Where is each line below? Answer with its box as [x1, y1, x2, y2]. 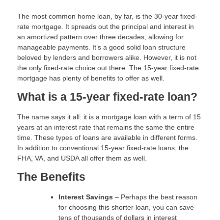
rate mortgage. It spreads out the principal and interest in [17, 23, 194, 31]
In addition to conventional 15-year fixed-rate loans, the [17, 143, 189, 152]
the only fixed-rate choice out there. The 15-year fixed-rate [17, 64, 199, 72]
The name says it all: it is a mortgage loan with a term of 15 [17, 112, 201, 121]
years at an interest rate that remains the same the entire [17, 123, 194, 131]
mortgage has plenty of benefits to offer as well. [17, 74, 165, 82]
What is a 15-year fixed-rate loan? [17, 91, 197, 104]
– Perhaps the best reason [113, 192, 197, 201]
